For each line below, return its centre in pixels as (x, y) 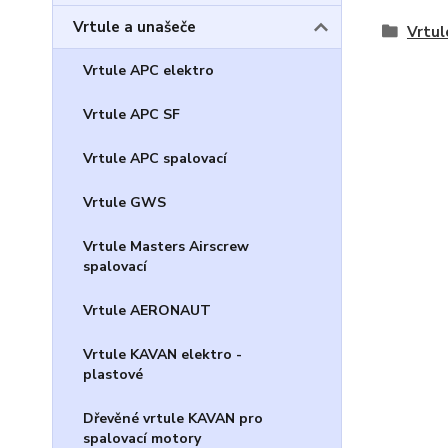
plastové (113, 374)
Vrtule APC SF (131, 114)
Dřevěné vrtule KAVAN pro (173, 418)
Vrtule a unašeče (134, 27)
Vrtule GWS (124, 202)
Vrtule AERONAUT (147, 310)
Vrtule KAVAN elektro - (162, 354)
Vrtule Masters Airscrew (166, 246)
